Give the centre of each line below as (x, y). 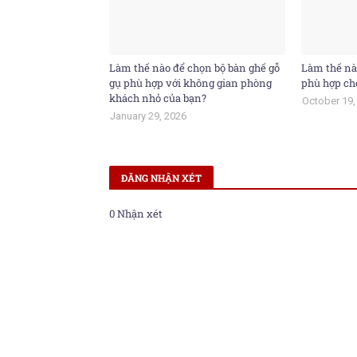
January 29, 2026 (148, 116)
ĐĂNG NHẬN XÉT (161, 178)
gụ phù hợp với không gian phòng (190, 83)
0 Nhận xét (136, 214)
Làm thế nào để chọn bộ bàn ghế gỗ (194, 68)
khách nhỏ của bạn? (158, 98)
